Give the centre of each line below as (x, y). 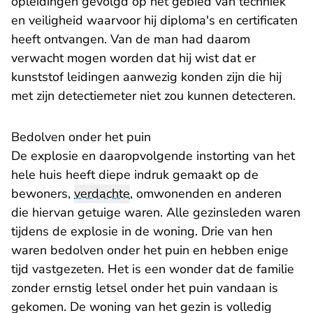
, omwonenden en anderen (206, 194)
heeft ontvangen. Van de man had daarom (131, 39)
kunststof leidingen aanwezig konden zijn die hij (146, 77)
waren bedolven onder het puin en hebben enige (150, 250)
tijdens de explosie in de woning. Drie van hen (142, 232)
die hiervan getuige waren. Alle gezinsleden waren (156, 213)
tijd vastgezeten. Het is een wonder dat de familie (153, 269)
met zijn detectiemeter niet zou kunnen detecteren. (153, 96)
